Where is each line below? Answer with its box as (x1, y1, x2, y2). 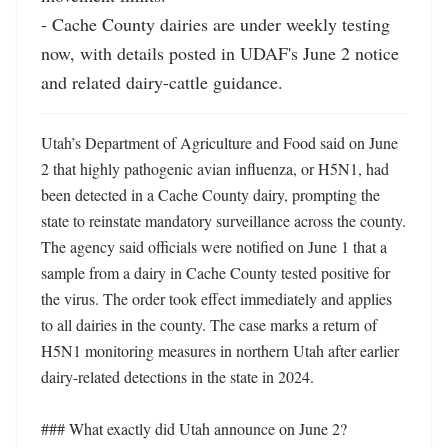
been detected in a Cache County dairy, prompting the (41, 184, 380, 205)
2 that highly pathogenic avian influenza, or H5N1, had (41, 158, 389, 179)
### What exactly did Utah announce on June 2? (41, 418, 347, 439)
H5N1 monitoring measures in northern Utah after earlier (41, 340, 399, 361)
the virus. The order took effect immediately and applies (41, 288, 392, 309)
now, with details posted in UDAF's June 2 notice (41, 41, 399, 65)
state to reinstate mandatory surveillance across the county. (41, 210, 406, 231)
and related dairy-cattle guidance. (41, 70, 283, 94)
